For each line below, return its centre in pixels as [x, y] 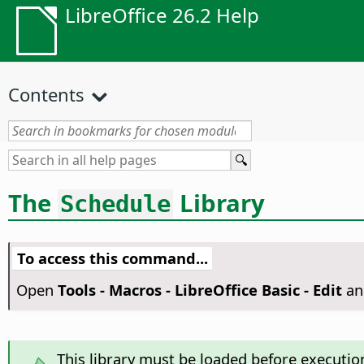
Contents [46, 94]
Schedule [115, 204]
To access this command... [112, 258]
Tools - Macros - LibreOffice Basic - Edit [199, 290]
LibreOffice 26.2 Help [162, 15]
